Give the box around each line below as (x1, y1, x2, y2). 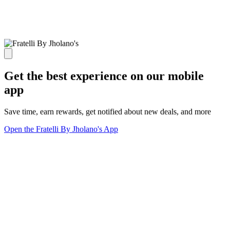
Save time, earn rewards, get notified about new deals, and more (4, 107, 211, 116)
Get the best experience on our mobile (4, 69, 204, 83)
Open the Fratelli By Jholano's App (4, 124, 118, 133)
